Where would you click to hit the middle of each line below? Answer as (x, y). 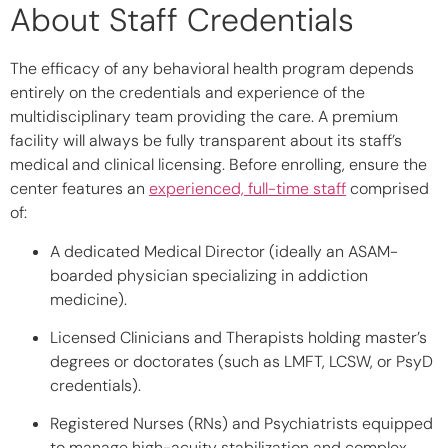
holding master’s (365, 337)
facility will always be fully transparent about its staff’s (206, 141)
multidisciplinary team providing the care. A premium (204, 117)
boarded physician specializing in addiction (209, 275)
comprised (387, 189)
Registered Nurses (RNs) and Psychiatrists (204, 424)
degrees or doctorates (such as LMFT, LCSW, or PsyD (241, 361)
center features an (79, 189)
